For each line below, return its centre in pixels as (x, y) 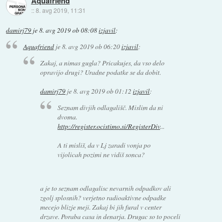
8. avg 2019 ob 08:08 (68, 30)
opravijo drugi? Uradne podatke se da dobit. (101, 72)
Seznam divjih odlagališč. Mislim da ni (110, 107)
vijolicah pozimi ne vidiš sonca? (101, 154)
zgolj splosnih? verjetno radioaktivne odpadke (103, 198)
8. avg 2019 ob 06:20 (91, 47)
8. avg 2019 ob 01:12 (103, 91)
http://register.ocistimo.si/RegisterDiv (109, 126)
